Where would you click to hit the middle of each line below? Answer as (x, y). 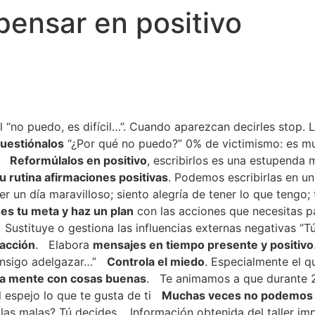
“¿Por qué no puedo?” (123, 143)
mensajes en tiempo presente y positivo (203, 245)
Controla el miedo (156, 262)
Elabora (71, 245)
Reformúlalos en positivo (78, 160)
